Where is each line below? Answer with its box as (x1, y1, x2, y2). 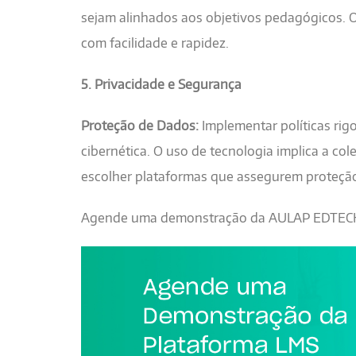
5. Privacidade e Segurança (81, 75, 242, 92)
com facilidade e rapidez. (81, 34, 229, 51)
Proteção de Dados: (81, 117, 199, 133)
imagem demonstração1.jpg (81, 250, 246, 267)
